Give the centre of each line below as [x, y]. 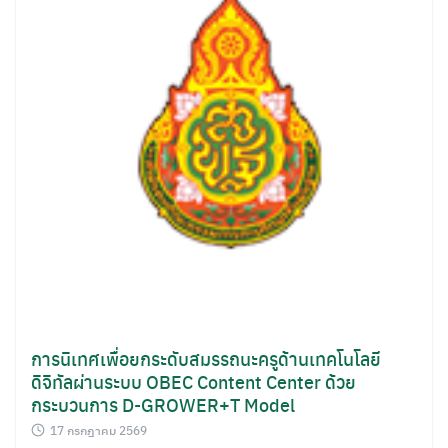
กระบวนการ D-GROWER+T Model [163, 404]
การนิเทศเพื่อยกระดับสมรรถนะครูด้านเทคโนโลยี [206, 358]
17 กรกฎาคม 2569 [98, 430]
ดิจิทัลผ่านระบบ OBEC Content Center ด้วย [193, 381]
